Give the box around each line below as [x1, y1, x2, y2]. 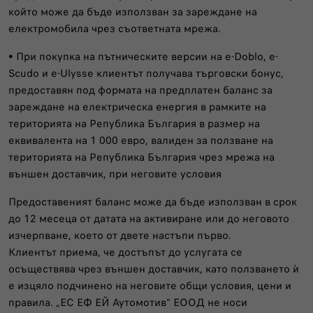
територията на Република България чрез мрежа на [8, 149, 275, 165]
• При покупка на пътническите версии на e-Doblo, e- [8, 48, 278, 64]
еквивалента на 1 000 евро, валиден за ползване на [8, 132, 273, 148]
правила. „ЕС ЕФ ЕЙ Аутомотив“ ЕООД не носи [8, 294, 247, 310]
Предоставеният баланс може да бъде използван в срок [8, 194, 297, 210]
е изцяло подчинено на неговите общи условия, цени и [8, 277, 291, 293]
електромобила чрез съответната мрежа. [8, 20, 221, 36]
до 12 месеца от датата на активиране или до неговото [8, 210, 289, 226]
